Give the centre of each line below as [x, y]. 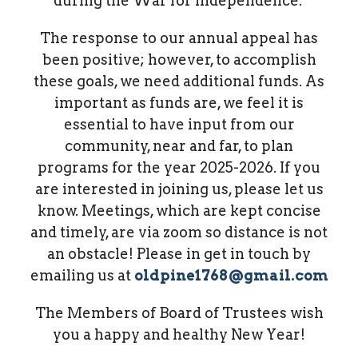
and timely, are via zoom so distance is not [179, 232]
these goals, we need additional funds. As [179, 81]
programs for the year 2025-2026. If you [179, 167]
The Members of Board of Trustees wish [179, 312]
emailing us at [82, 275]
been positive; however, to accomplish [179, 59]
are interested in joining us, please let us [179, 189]
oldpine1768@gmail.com [231, 275]
